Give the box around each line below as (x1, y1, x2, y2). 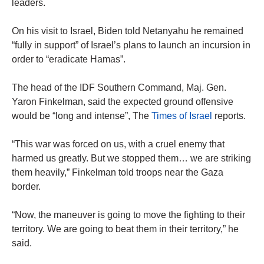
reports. (212, 111, 246, 121)
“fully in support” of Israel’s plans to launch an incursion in (12, 40, 250, 51)
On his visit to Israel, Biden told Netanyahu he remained (12, 26, 243, 37)
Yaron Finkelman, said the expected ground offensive (12, 97, 233, 107)
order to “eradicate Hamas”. (12, 54, 126, 65)
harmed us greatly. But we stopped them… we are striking (12, 153, 251, 164)
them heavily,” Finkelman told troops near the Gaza (12, 167, 223, 178)
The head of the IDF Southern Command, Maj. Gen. (12, 82, 226, 93)
